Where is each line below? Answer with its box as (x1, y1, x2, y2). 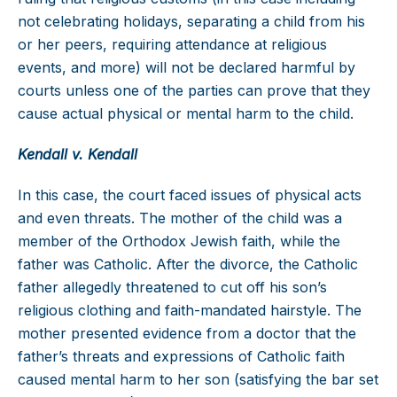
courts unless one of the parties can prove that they (18, 82, 370, 100)
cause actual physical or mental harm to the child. (18, 105, 354, 123)
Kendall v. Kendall (18, 145, 137, 164)
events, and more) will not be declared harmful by (18, 58, 355, 77)
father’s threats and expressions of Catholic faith (18, 347, 345, 366)
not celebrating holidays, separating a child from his (18, 12, 365, 31)
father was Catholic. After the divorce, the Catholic (18, 255, 358, 274)
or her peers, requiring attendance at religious (18, 35, 327, 54)
